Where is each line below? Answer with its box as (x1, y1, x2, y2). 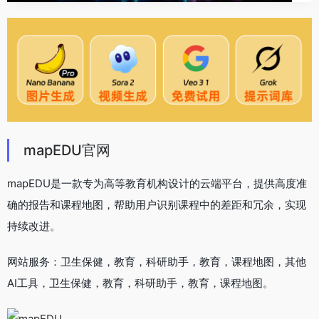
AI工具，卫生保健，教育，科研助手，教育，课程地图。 (7, 276, 273, 290)
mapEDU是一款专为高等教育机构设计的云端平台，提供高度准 (7, 176, 307, 190)
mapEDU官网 (23, 141, 110, 159)
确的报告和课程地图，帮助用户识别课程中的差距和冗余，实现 (7, 197, 306, 211)
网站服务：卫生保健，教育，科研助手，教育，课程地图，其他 (7, 254, 306, 268)
